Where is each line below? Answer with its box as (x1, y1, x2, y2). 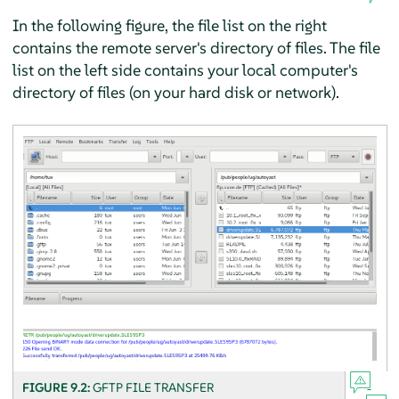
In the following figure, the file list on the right (12, 14, 327, 36)
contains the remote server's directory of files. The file (12, 37, 380, 58)
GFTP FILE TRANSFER (92, 379, 214, 396)
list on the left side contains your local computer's (12, 59, 358, 80)
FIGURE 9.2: (21, 379, 93, 396)
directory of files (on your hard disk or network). (12, 81, 339, 102)
